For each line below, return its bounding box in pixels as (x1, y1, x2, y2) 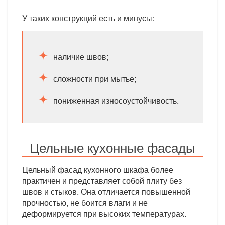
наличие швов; (53, 51, 109, 62)
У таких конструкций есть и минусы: (22, 12, 155, 24)
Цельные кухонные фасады (30, 138, 195, 156)
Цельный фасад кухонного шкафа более (22, 164, 174, 175)
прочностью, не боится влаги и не (22, 197, 148, 208)
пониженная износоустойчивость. (53, 95, 179, 106)
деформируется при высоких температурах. (22, 208, 187, 219)
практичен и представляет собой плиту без (22, 175, 182, 186)
